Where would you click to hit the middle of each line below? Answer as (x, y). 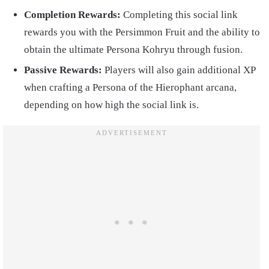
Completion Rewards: (72, 15)
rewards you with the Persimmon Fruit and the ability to (142, 32)
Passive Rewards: (63, 70)
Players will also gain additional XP (179, 70)
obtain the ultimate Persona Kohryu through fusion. (133, 50)
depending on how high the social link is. (111, 105)
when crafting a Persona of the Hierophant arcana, (130, 88)
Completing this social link (179, 15)
